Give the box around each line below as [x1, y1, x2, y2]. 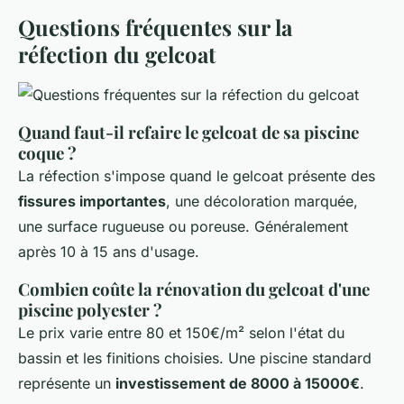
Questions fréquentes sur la [18, 12, 292, 41]
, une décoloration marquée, [166, 191, 358, 210]
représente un [18, 373, 115, 392]
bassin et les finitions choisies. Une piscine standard [18, 348, 372, 367]
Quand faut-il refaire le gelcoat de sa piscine [18, 120, 359, 143]
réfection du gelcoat [18, 39, 216, 69]
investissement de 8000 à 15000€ [115, 373, 360, 392]
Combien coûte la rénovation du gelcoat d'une [18, 277, 370, 300]
